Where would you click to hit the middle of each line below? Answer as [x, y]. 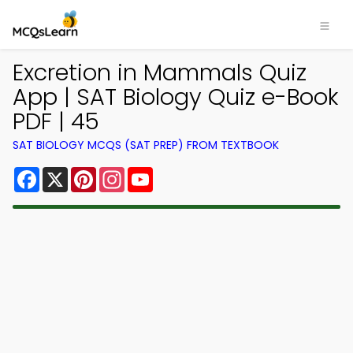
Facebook [71, 173]
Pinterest [124, 173]
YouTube [180, 173]
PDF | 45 [56, 121]
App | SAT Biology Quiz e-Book [176, 97]
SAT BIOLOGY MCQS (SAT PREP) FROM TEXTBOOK [146, 145]
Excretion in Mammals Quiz [160, 72]
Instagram [157, 173]
